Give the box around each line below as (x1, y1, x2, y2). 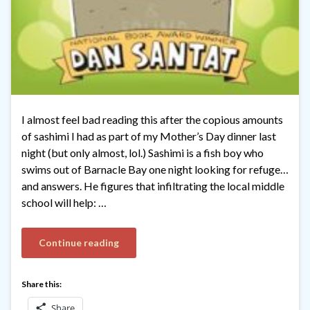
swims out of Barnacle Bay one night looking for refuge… (21, 163, 289, 176)
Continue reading (39, 237, 119, 249)
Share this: (21, 279, 62, 290)
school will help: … (21, 196, 107, 210)
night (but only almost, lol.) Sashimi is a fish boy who (21, 146, 264, 160)
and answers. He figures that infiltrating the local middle (21, 179, 284, 193)
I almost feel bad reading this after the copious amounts (21, 113, 283, 127)
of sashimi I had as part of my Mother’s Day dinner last (21, 129, 276, 143)
